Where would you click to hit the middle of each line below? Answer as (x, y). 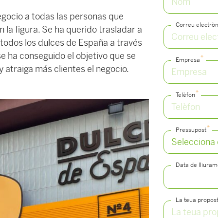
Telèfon (186, 95)
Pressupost (191, 130)
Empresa (188, 60)
